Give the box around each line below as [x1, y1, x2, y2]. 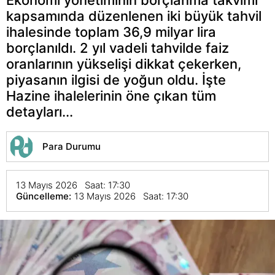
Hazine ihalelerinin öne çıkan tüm [6, 87, 216, 104]
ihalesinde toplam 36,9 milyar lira [6, 23, 216, 40]
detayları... [6, 103, 73, 120]
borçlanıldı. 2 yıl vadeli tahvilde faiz [6, 39, 229, 56]
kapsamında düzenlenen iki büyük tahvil [6, 7, 261, 24]
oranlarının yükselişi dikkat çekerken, [6, 55, 241, 72]
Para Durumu [42, 140, 101, 152]
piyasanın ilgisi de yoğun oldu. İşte [6, 71, 226, 88]
